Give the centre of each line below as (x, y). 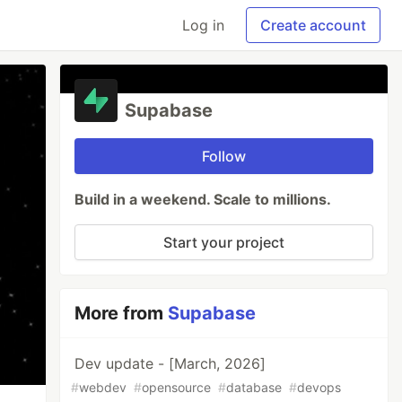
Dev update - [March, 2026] (170, 363)
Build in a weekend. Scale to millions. (203, 199)
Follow (224, 156)
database (254, 387)
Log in (203, 25)
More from (122, 313)
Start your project (224, 242)
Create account (313, 25)
